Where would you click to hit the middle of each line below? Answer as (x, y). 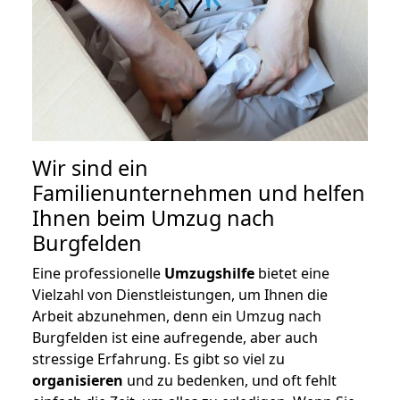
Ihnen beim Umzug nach (154, 218)
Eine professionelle (98, 274)
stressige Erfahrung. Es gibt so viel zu (158, 359)
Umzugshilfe (209, 274)
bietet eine (292, 274)
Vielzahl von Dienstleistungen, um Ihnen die (180, 295)
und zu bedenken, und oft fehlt (230, 381)
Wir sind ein (90, 168)
